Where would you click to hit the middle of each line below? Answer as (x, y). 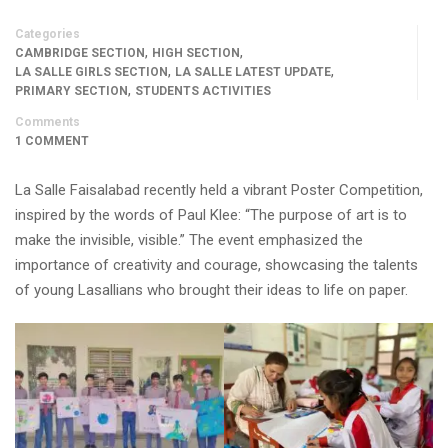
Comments (47, 122)
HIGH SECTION (196, 53)
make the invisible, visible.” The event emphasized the (189, 240)
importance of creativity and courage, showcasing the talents (216, 265)
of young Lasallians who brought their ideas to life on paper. (211, 290)
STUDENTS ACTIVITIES (203, 91)
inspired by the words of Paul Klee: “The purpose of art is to (211, 215)
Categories (47, 34)
